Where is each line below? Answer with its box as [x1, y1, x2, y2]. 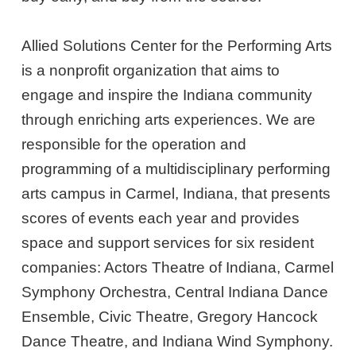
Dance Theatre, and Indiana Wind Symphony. [21, 332, 334, 350]
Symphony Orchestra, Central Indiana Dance [21, 283, 329, 300]
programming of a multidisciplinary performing [21, 160, 331, 177]
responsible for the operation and [21, 135, 247, 153]
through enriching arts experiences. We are [21, 110, 316, 128]
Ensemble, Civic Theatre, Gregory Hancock [21, 308, 319, 325]
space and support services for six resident [21, 234, 315, 251]
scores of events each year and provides [21, 209, 300, 226]
